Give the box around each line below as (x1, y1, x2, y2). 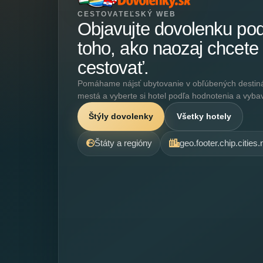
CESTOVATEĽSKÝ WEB (77, 9, 176, 18)
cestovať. (77, 57, 149, 78)
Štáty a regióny (94, 139, 152, 149)
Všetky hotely (176, 111, 231, 121)
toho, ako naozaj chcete (77, 38, 258, 59)
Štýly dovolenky (89, 111, 154, 121)
